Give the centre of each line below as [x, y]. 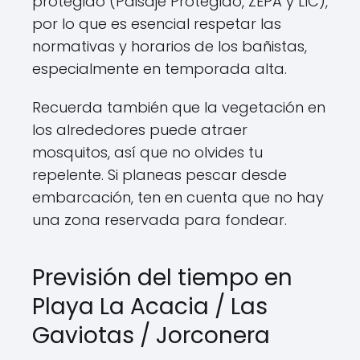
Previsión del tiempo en [162, 277]
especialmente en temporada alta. [160, 68]
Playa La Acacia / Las [150, 306]
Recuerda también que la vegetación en [179, 107]
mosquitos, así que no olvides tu [147, 152]
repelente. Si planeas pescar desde [160, 174]
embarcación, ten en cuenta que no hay [178, 197]
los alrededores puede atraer [140, 129]
